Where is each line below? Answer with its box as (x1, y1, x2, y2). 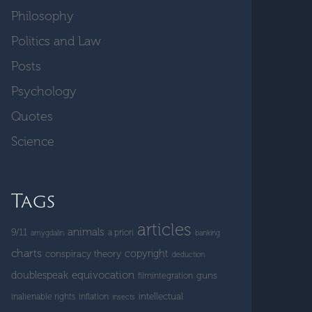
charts (11, 247, 42, 260)
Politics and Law (11, 33, 101, 49)
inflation (79, 291, 109, 302)
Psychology (11, 84, 77, 99)
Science (11, 134, 54, 149)
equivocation (72, 269, 134, 281)
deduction (172, 250, 205, 259)
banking (195, 228, 220, 237)
